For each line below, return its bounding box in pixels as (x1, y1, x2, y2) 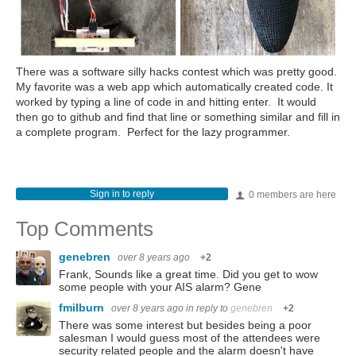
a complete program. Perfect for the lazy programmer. (16, 125, 290, 138)
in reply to (186, 302, 230, 314)
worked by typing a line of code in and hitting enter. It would (16, 95, 316, 108)
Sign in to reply (89, 188, 154, 199)
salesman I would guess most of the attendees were (59, 331, 320, 344)
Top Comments (16, 216, 153, 241)
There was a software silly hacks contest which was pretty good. (16, 64, 340, 78)
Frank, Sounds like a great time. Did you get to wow (59, 267, 318, 281)
